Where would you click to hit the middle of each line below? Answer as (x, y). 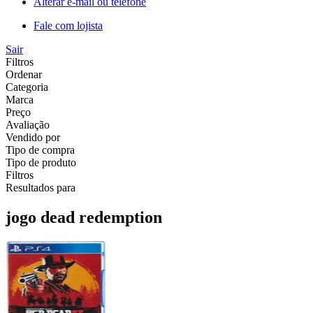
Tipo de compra (40, 150)
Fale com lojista (68, 25)
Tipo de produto (41, 162)
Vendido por (33, 137)
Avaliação (28, 124)
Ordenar (24, 74)
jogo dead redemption (84, 217)
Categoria (27, 87)
